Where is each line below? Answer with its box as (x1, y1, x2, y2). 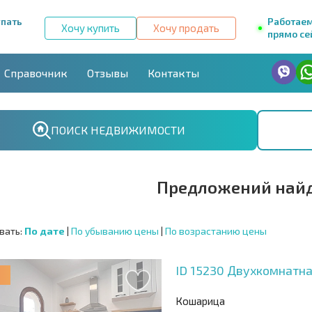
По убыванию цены (71, 224, 159, 237)
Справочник (4, 65, 68, 79)
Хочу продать (153, 21, 219, 34)
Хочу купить (61, 21, 120, 34)
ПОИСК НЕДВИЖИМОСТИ (50, 123, 185, 136)
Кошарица (175, 294, 225, 307)
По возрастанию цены (165, 224, 267, 237)
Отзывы (87, 65, 128, 79)
